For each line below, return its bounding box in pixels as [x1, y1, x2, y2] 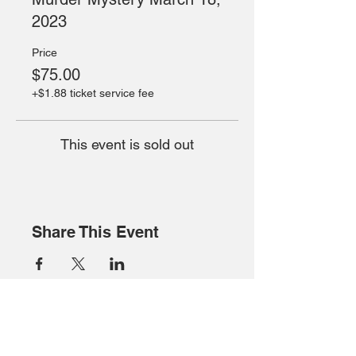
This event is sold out [60, 136, 194, 153]
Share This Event [32, 222, 159, 242]
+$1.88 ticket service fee [32, 87, 154, 99]
